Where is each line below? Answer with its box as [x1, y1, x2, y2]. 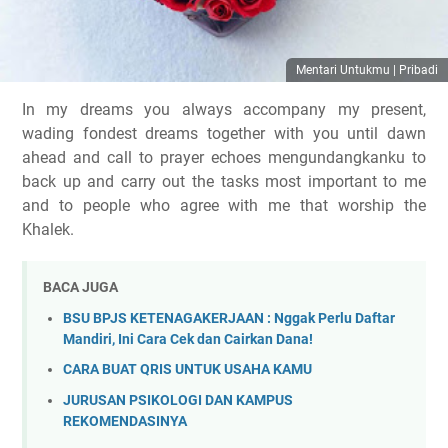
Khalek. [22, 220, 74, 239]
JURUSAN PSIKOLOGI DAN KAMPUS [63, 391, 293, 409]
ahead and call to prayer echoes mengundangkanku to [22, 148, 426, 167]
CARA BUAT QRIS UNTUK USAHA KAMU [63, 361, 312, 379]
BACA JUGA [43, 279, 118, 296]
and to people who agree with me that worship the [22, 196, 426, 215]
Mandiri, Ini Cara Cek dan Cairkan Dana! [63, 330, 313, 348]
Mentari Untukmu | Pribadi [296, 63, 438, 77]
